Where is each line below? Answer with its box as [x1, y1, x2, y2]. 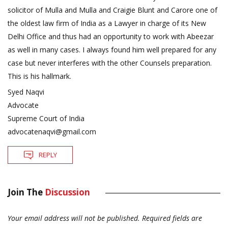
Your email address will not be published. [8, 213, 140, 223]
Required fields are [142, 213, 202, 223]
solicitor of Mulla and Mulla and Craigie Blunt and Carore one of [8, 5, 217, 15]
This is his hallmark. [8, 71, 71, 81]
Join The [8, 186, 45, 198]
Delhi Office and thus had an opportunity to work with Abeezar [8, 32, 214, 42]
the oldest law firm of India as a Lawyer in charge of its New [8, 18, 206, 28]
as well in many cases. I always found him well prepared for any [8, 45, 216, 55]
